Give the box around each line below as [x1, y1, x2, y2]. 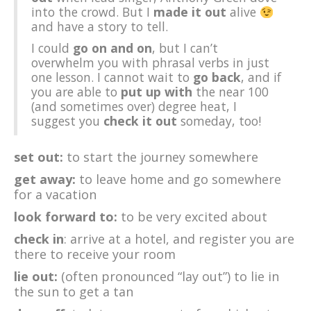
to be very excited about [121, 208, 267, 226]
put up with [121, 83, 196, 101]
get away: [14, 171, 79, 188]
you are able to [31, 83, 121, 101]
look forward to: [14, 208, 121, 226]
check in [14, 230, 64, 248]
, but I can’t [152, 40, 218, 57]
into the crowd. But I [31, 3, 153, 21]
